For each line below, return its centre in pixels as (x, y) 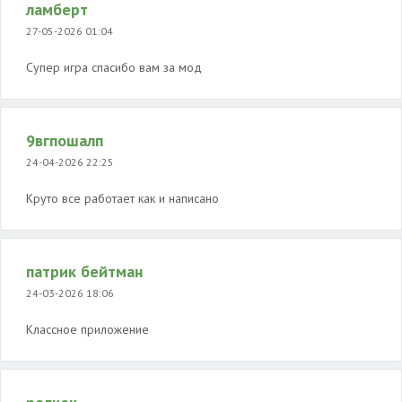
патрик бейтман (84, 271)
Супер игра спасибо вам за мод (114, 67)
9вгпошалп (65, 140)
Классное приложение (87, 329)
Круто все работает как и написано (122, 198)
